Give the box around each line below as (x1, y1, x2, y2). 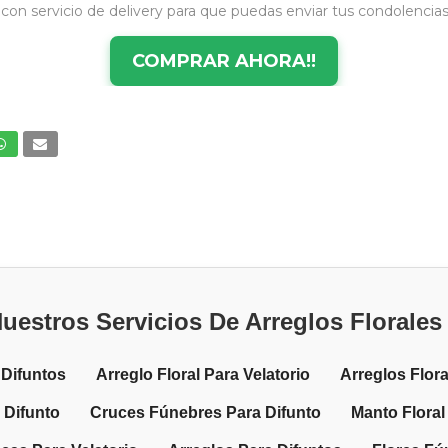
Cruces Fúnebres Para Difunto (90, 403, 321, 421)
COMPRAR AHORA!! (131, 50, 316, 72)
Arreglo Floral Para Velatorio (95, 365, 310, 383)
